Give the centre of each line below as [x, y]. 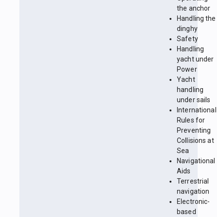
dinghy [187, 29]
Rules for [191, 120]
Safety [187, 39]
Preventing [194, 131]
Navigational [196, 161]
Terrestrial [193, 181]
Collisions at [195, 141]
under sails [194, 100]
